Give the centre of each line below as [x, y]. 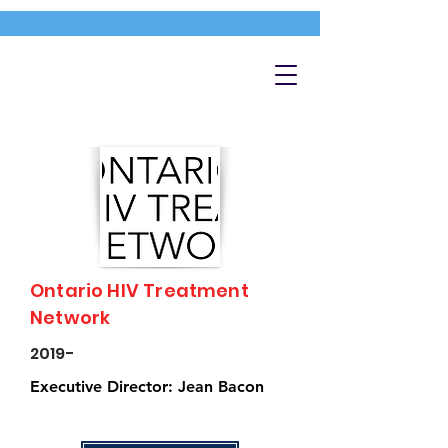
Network [70, 317]
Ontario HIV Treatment [139, 290]
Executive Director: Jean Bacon [147, 386]
